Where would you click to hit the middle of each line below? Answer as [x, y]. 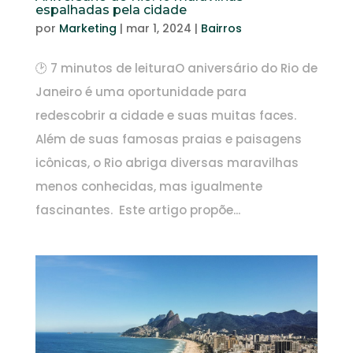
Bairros [221, 28]
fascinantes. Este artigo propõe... [137, 210]
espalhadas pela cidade [111, 9]
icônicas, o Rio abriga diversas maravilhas [167, 162]
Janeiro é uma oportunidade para [141, 91]
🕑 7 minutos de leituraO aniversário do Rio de [176, 68]
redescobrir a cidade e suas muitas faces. [165, 115]
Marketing [87, 28]
